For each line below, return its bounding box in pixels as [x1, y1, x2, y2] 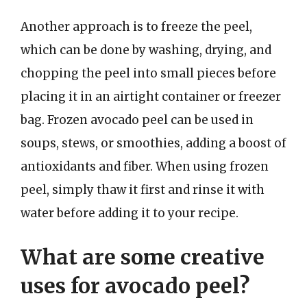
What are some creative [21, 243, 265, 270]
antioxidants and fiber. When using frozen [21, 159, 269, 174]
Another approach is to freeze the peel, [21, 19, 252, 34]
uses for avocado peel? [21, 272, 249, 299]
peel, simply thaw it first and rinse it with [21, 182, 265, 197]
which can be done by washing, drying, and [21, 42, 271, 58]
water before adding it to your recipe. [21, 206, 238, 221]
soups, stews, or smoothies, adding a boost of [21, 136, 286, 151]
